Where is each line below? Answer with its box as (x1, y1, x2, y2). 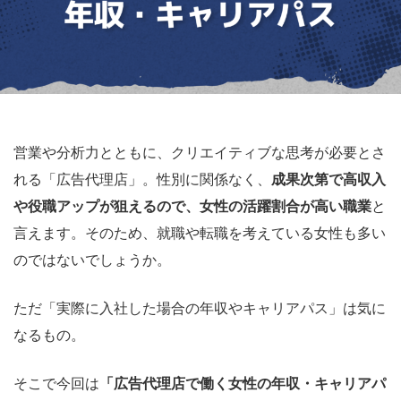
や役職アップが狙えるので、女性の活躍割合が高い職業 (13, 199, 371, 215)
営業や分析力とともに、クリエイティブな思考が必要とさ (13, 145, 386, 161)
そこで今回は (13, 376, 99, 392)
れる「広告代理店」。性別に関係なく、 (13, 172, 271, 188)
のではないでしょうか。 (13, 252, 171, 269)
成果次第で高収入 (271, 172, 386, 188)
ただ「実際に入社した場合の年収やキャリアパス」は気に (13, 301, 386, 317)
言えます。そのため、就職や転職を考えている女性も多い (13, 226, 386, 242)
